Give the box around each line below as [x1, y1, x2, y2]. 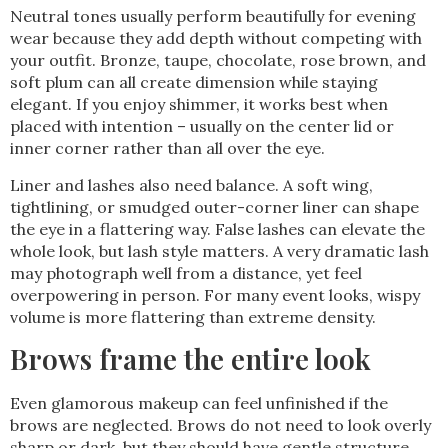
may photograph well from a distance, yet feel [10, 262, 362, 283]
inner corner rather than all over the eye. [10, 138, 325, 159]
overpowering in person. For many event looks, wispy [10, 284, 420, 305]
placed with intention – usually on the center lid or [10, 116, 394, 137]
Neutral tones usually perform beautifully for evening [10, 6, 416, 27]
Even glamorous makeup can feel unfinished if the [10, 393, 388, 414]
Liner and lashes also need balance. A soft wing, [10, 174, 373, 195]
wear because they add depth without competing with [10, 28, 422, 49]
